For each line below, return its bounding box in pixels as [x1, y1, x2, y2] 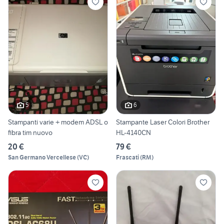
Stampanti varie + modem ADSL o [8, 117, 108, 126]
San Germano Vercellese [8, 153, 76, 161]
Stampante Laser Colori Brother [116, 117, 209, 126]
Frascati [116, 153, 139, 161]
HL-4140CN [116, 127, 151, 137]
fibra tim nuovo [8, 127, 52, 137]
